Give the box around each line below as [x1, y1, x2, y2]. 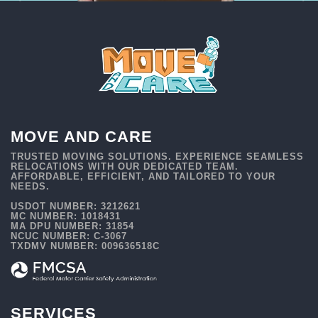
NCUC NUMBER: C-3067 [11, 230, 128, 241]
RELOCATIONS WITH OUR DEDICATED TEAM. [11, 160, 239, 172]
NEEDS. [11, 180, 50, 192]
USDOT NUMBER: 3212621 [11, 200, 141, 212]
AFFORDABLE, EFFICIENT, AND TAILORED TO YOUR [11, 170, 276, 182]
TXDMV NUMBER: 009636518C [11, 240, 160, 251]
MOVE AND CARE [11, 127, 153, 146]
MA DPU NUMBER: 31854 [11, 220, 135, 231]
